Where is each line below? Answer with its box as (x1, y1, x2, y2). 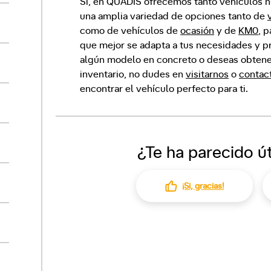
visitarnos (186, 70, 229, 79)
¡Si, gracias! (181, 181, 224, 191)
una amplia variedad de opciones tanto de (80, 11, 267, 21)
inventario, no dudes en (80, 70, 186, 79)
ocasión (180, 26, 214, 36)
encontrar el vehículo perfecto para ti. (80, 84, 248, 94)
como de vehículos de (80, 26, 180, 36)
